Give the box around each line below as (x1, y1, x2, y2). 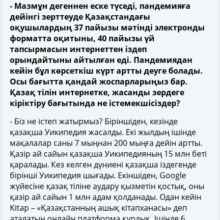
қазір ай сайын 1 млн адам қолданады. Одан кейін (10, 191, 201, 202)
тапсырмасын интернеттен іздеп (10, 43, 147, 55)
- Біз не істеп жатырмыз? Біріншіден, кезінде (10, 115, 178, 127)
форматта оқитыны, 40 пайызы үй (10, 32, 155, 44)
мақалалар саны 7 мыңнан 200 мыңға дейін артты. (10, 137, 202, 148)
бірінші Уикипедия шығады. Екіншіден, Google (10, 169, 186, 181)
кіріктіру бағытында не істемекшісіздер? (10, 97, 180, 109)
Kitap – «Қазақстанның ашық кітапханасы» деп (10, 202, 187, 213)
